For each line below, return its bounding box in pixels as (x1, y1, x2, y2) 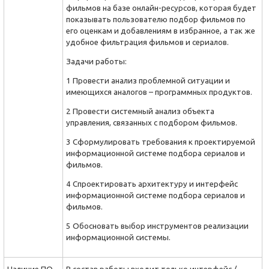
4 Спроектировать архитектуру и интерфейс (66, 180, 238, 189)
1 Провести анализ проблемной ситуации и (66, 76, 230, 85)
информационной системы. (66, 233, 171, 242)
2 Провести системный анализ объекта (66, 107, 214, 116)
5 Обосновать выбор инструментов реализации (66, 222, 249, 231)
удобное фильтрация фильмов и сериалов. (66, 38, 229, 47)
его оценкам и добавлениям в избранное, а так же (66, 26, 255, 35)
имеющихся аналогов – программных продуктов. (66, 88, 252, 97)
